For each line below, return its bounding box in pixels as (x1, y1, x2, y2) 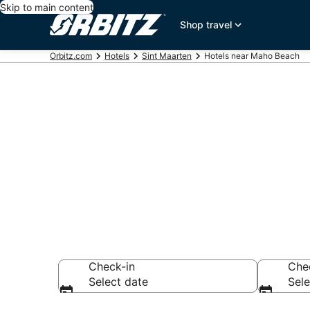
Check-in (89, 259, 135, 273)
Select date (89, 275, 148, 289)
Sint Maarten (142, 51, 192, 61)
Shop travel (180, 19, 232, 30)
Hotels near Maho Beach (204, 51, 300, 61)
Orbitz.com (50, 51, 92, 61)
